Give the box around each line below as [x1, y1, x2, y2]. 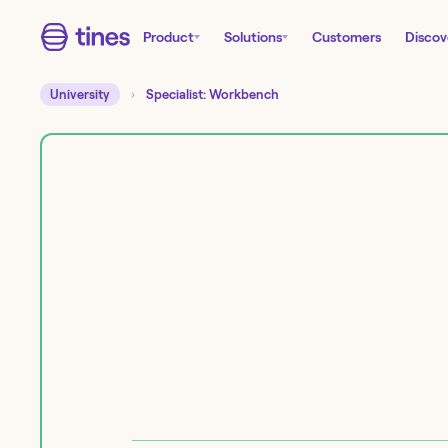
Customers [312, 29, 381, 45]
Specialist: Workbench [146, 87, 280, 102]
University [50, 87, 110, 102]
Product [143, 29, 194, 45]
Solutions [224, 29, 282, 45]
